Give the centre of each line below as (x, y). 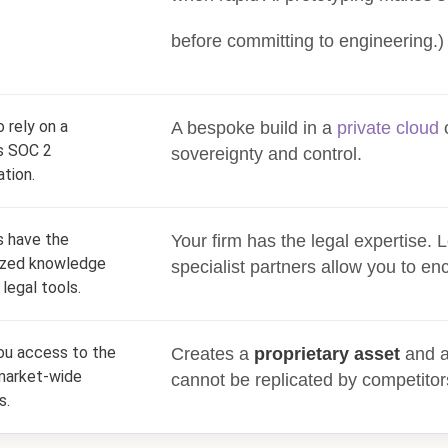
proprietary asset (327, 354)
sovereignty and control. (266, 154)
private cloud (388, 128)
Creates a (212, 354)
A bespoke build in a (251, 128)
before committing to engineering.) (307, 41)
